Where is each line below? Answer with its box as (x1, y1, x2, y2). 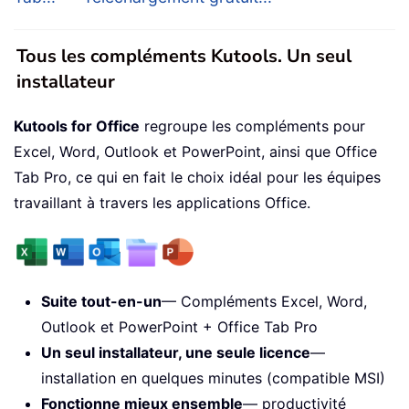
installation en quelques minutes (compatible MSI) (41, 369, 385, 388)
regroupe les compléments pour (140, 117, 365, 136)
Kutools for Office (14, 117, 140, 136)
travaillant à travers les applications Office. (14, 194, 310, 213)
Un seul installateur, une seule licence (41, 343, 310, 362)
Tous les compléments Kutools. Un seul (16, 44, 351, 69)
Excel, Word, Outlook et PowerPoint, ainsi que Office (14, 142, 377, 162)
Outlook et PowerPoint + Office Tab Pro (41, 318, 318, 337)
